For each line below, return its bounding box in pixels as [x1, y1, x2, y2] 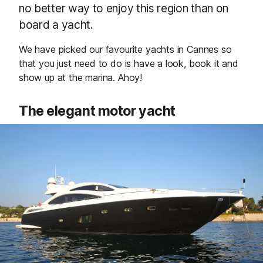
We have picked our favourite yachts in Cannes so [19, 43, 232, 55]
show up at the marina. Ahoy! [19, 72, 143, 83]
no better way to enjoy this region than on [19, 1, 229, 15]
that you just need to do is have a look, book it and [19, 58, 238, 69]
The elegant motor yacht [19, 103, 176, 119]
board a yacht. [19, 18, 93, 32]
